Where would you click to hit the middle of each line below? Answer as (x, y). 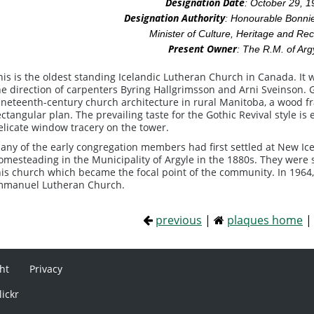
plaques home (265, 220)
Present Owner (203, 48)
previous (179, 220)
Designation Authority (175, 18)
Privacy (46, 268)
